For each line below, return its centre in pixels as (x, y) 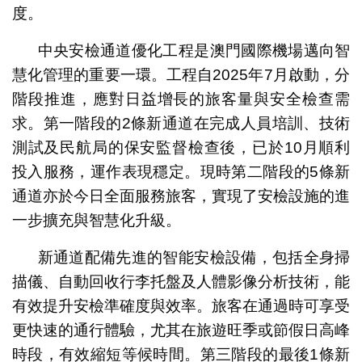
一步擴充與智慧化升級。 (96, 221)
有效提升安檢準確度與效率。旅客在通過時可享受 (181, 306)
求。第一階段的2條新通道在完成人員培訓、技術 (181, 124)
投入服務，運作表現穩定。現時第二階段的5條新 (181, 172)
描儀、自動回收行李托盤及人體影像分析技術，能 (181, 282)
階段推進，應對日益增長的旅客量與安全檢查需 (181, 99)
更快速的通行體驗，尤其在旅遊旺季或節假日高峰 (181, 330)
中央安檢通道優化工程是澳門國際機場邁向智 (194, 51)
